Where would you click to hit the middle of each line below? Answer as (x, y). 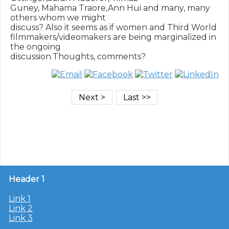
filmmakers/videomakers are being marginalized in (113, 37)
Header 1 (27, 179)
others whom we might (58, 18)
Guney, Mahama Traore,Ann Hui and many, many (110, 8)
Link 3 (21, 218)
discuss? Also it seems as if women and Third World (113, 27)
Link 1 (20, 199)
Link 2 (21, 208)
